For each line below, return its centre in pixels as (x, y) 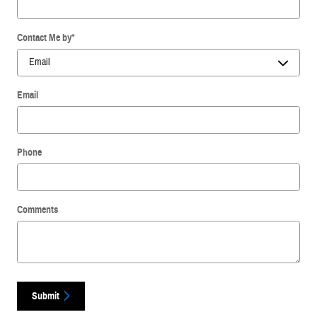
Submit (46, 296)
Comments (38, 209)
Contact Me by (44, 38)
